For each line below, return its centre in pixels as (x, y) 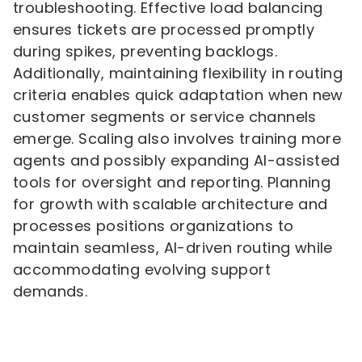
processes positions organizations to (154, 226)
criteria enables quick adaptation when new (178, 95)
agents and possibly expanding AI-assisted (177, 160)
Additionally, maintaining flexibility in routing (178, 73)
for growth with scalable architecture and (170, 204)
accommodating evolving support (142, 269)
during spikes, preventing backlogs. (145, 51)
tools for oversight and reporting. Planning (172, 182)
